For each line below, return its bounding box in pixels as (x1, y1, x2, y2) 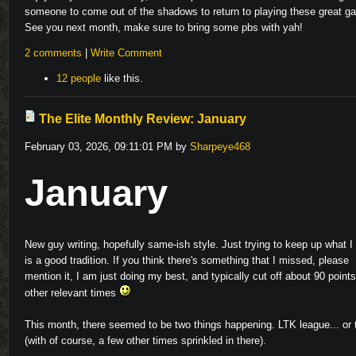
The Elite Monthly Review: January (39, 111, 246, 126)
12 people (56, 72, 101, 85)
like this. (101, 72, 143, 85)
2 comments (25, 47, 82, 60)
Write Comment (91, 47, 162, 60)
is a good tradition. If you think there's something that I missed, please (25, 254, 349, 267)
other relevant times (25, 287, 119, 300)
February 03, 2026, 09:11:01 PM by (25, 140, 190, 153)
